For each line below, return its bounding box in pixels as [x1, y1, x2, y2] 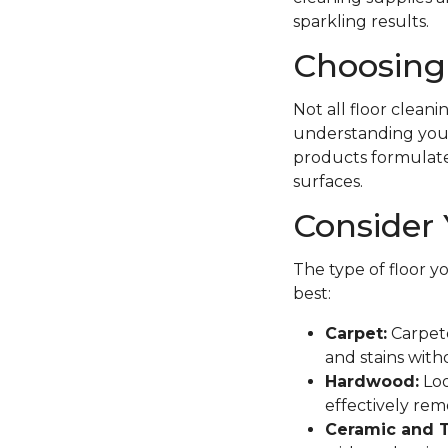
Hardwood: [324, 371, 419, 391]
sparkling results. [292, 11, 433, 31]
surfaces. [292, 171, 363, 191]
